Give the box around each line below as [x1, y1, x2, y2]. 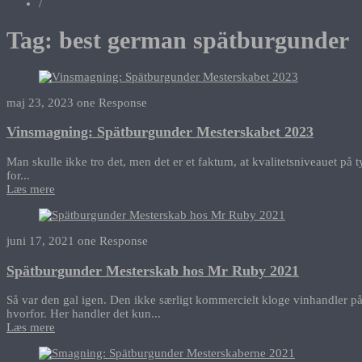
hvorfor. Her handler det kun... [6, 307, 161, 321]
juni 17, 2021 [6, 234, 74, 247]
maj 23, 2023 [6, 95, 74, 109]
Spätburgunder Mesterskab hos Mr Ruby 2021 [6, 262, 299, 279]
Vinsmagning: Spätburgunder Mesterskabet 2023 [6, 124, 314, 141]
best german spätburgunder [59, 26, 349, 53]
